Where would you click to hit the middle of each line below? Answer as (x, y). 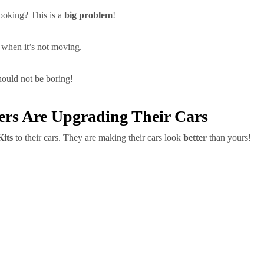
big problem (88, 15)
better (195, 138)
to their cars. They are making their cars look (98, 138)
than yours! (229, 138)
